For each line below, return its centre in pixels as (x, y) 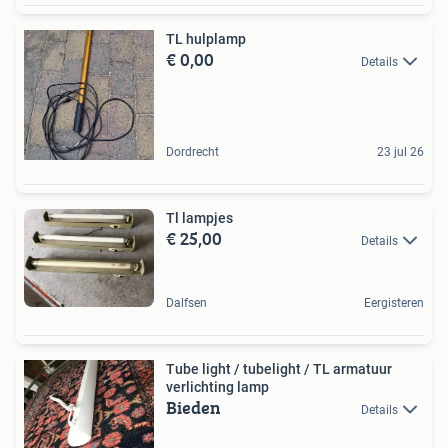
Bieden (193, 407)
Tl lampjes (199, 218)
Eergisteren (394, 302)
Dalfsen (186, 302)
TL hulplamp (206, 39)
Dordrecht (192, 152)
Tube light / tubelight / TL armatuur (279, 368)
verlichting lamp (217, 386)
